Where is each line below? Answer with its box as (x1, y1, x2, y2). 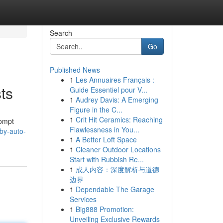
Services (69, 194, 97, 204)
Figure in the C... (69, 105, 122, 114)
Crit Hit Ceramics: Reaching (75, 114, 163, 124)
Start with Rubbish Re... (69, 154, 144, 164)
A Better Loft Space (75, 134, 137, 144)
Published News (49, 65, 100, 75)
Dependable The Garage (75, 184, 154, 194)
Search (49, 28, 72, 38)
